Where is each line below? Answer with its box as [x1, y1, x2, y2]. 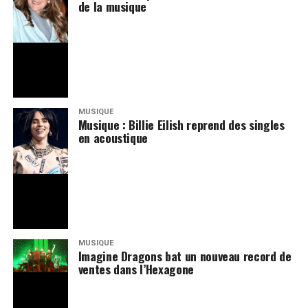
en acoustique [78, 128, 148, 146]
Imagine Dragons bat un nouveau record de [78, 246, 291, 265]
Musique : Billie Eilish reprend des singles [78, 115, 285, 133]
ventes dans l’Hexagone [78, 259, 194, 278]
